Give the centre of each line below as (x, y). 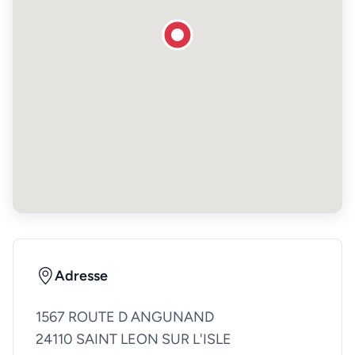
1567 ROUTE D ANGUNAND (125, 317)
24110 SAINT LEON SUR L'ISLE (134, 340)
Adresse (81, 276)
